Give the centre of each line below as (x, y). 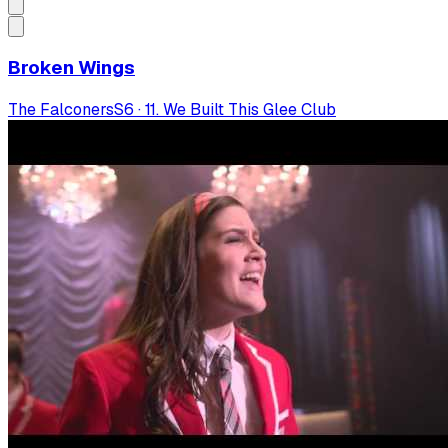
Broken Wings (71, 68)
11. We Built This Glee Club (240, 110)
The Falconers (61, 110)
